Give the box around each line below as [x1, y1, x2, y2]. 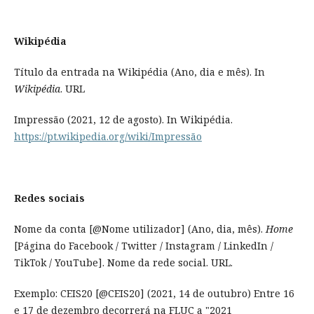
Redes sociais [13, 191, 85, 205]
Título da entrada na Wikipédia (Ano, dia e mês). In [13, 65, 265, 79]
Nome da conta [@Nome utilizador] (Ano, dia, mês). [13, 222, 266, 236]
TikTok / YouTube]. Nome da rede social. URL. [13, 256, 233, 270]
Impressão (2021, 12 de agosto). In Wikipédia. [13, 113, 233, 127]
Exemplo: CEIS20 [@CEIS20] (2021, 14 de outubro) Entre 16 [13, 287, 294, 301]
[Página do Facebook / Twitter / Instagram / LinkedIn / [13, 239, 273, 253]
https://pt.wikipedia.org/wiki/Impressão [13, 130, 202, 144]
